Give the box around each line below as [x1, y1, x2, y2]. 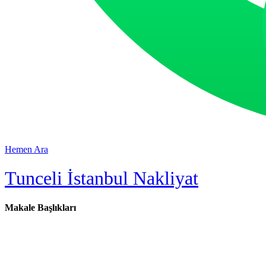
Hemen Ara [5, 144, 48, 154]
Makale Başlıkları [5, 202, 76, 213]
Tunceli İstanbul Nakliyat [5, 167, 198, 189]
